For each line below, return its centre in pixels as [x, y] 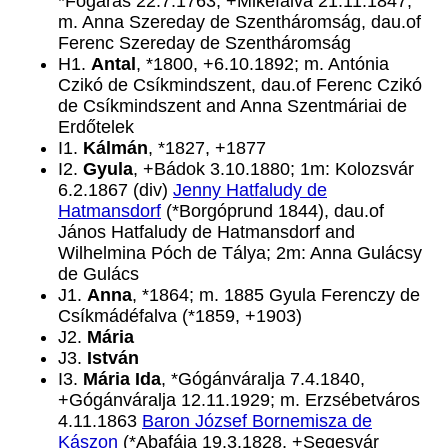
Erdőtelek [96, 127]
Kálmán [115, 148]
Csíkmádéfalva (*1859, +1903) [180, 316]
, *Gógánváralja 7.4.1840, [263, 379]
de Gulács [98, 274]
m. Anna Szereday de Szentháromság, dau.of [239, 22]
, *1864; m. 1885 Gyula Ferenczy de [276, 295]
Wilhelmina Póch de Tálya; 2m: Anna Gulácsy [240, 253]
